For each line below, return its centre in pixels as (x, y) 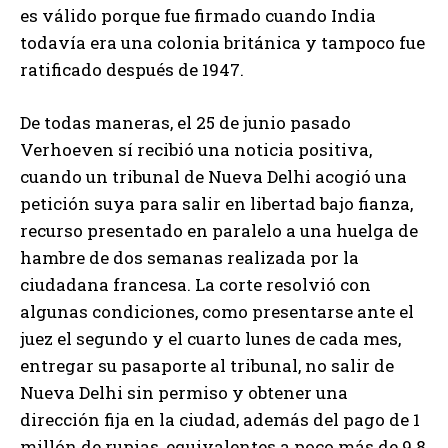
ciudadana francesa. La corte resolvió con (195, 284)
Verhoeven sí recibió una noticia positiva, (196, 149)
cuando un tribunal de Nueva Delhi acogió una (213, 176)
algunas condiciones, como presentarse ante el (217, 311)
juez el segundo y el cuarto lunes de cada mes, (210, 338)
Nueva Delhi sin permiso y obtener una (184, 392)
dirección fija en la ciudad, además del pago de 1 (220, 419)
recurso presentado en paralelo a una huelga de (219, 230)
